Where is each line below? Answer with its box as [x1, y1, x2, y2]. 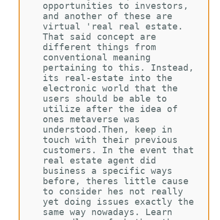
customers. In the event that [42, 145, 199, 155]
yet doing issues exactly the [42, 196, 199, 207]
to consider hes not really [42, 186, 189, 196]
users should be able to [42, 93, 172, 104]
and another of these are [42, 11, 178, 21]
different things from [42, 42, 162, 52]
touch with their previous [42, 135, 183, 145]
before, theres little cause [42, 176, 194, 186]
